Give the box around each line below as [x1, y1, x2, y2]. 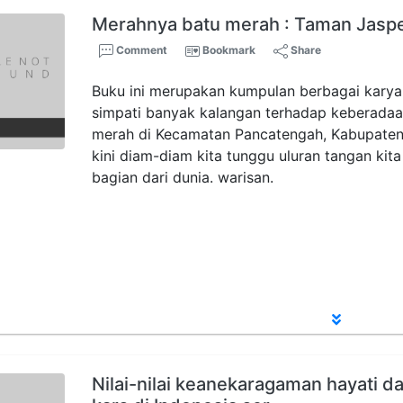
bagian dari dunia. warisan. [92, 168, 274, 186]
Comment [113, 43, 168, 57]
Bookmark [202, 43, 256, 57]
